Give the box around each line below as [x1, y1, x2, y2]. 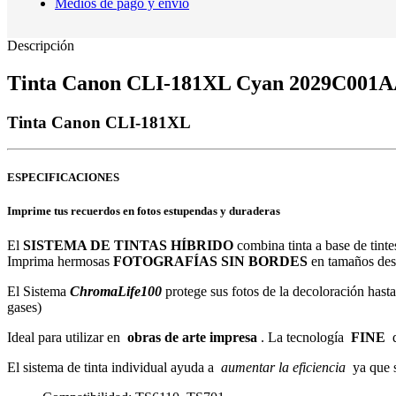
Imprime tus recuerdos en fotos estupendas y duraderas [7, 203, 280, 217]
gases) [7, 299, 42, 315]
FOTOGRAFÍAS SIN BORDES [113, 253, 311, 269]
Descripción [7, 37, 74, 53]
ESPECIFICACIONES [7, 170, 119, 184]
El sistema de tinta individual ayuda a [7, 359, 221, 375]
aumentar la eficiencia [221, 359, 346, 375]
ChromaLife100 [70, 283, 162, 299]
